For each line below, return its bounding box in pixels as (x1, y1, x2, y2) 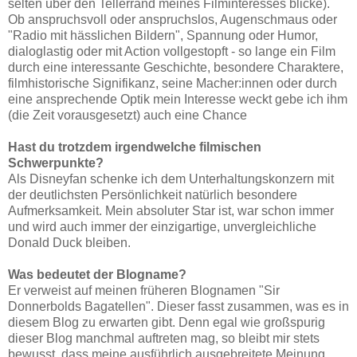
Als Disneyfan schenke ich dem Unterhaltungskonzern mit (8, 172, 334, 186)
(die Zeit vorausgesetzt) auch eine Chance (8, 108, 247, 123)
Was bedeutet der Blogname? (8, 268, 186, 282)
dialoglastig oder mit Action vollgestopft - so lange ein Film (8, 45, 335, 59)
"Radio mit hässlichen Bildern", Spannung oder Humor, (8, 29, 318, 43)
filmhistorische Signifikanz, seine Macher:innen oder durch (8, 76, 337, 91)
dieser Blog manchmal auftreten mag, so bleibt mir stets (8, 331, 320, 346)
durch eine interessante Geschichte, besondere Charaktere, (8, 61, 343, 75)
